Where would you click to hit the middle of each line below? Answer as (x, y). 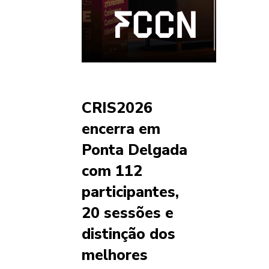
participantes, (130, 192)
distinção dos (128, 234)
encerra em (121, 129)
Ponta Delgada (134, 150)
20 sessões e (128, 213)
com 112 (112, 171)
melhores (115, 255)
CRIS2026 (117, 108)
